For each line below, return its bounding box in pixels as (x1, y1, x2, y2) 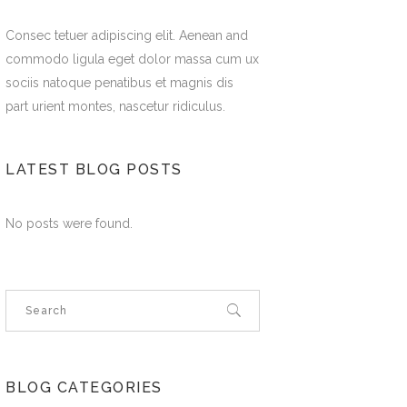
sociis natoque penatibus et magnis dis (5, 74, 234, 90)
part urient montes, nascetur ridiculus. (5, 98, 226, 114)
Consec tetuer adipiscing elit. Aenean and (5, 27, 249, 43)
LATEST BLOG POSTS (5, 160, 183, 178)
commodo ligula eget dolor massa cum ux (5, 51, 260, 66)
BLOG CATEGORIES (5, 378, 163, 396)
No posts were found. (5, 215, 134, 231)
